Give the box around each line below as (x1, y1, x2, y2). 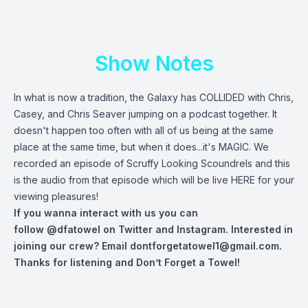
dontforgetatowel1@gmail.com (130, 240, 279, 252)
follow (14, 223, 47, 235)
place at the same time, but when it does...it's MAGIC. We (14, 141, 269, 153)
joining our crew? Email (14, 240, 130, 252)
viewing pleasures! (14, 190, 98, 202)
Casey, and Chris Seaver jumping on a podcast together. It (14, 108, 277, 120)
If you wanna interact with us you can (14, 207, 198, 219)
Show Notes (94, 51, 214, 76)
